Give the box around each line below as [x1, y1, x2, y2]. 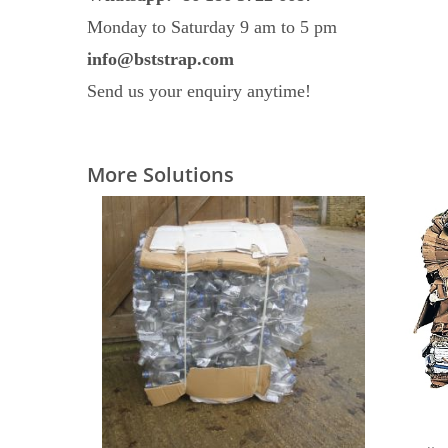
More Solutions [87, 160, 234, 188]
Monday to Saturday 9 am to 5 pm [87, 16, 337, 37]
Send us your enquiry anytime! [87, 80, 311, 101]
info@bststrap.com [87, 48, 234, 69]
